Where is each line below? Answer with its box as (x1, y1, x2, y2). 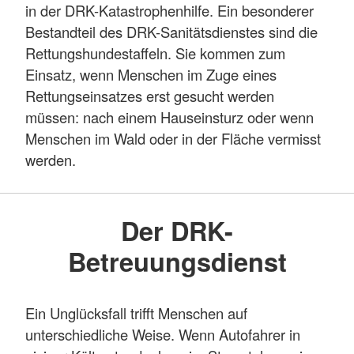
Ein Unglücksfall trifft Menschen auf (25, 302, 247, 323)
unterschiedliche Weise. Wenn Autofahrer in (25, 323, 300, 345)
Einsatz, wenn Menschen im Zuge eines (25, 64, 277, 85)
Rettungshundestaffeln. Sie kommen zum (25, 43, 285, 64)
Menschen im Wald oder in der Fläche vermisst (25, 128, 321, 149)
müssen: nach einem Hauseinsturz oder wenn (25, 107, 314, 128)
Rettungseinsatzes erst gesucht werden (25, 85, 274, 107)
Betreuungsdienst (67, 243, 287, 281)
